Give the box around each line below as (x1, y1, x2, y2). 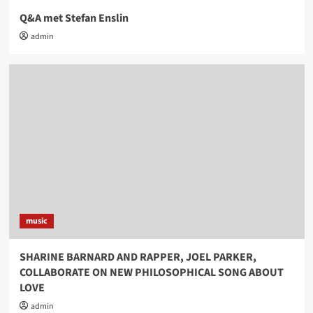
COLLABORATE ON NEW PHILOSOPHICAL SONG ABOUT (19, 264, 284, 280)
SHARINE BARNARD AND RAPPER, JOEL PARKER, (19, 249, 256, 265)
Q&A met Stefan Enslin (19, 10, 129, 26)
